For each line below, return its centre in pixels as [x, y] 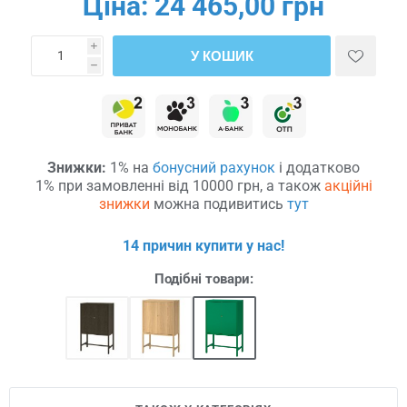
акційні [348, 185]
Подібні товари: [203, 278]
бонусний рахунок [214, 167]
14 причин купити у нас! [203, 245]
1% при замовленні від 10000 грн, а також [179, 185]
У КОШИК [222, 55]
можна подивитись [218, 203]
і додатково [318, 167]
